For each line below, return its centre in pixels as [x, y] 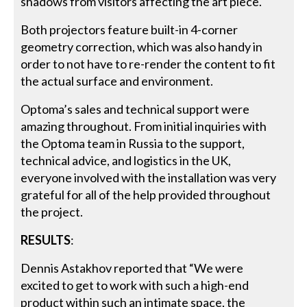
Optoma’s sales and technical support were [135, 109]
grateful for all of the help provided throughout [146, 194]
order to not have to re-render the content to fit [148, 63]
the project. [52, 211]
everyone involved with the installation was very [149, 177]
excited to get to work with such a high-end [135, 285]
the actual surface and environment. [117, 81]
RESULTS [46, 240]
